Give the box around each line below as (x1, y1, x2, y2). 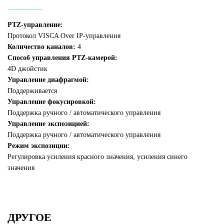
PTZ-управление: (7, 21, 63, 29)
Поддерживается (7, 87, 57, 95)
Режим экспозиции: (7, 142, 70, 150)
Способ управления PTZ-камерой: (7, 54, 117, 62)
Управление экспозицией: (7, 120, 89, 128)
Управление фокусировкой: (7, 98, 96, 106)
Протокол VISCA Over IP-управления (7, 32, 120, 40)
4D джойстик (7, 65, 47, 73)
